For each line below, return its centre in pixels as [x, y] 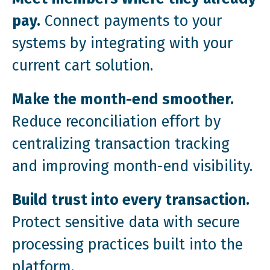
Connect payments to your [131, 21]
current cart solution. [83, 66]
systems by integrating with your [122, 44]
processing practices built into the [127, 244]
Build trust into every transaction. [131, 200]
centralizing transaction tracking [121, 144]
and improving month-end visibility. [132, 166]
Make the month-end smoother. [123, 99]
